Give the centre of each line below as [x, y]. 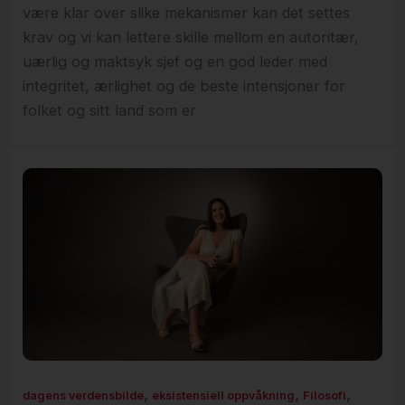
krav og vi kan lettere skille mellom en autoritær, [191, 37]
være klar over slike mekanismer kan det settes [187, 13]
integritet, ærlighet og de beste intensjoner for [184, 86]
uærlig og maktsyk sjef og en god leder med [175, 61]
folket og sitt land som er [110, 110]
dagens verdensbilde [84, 396]
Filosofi [325, 396]
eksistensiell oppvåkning [224, 396]
